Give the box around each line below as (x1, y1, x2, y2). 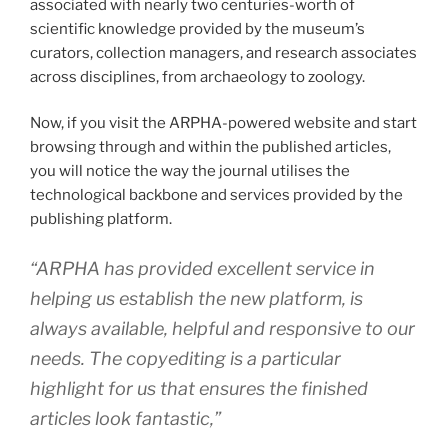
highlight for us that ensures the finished (30, 377, 368, 399)
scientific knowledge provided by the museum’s (30, 19, 365, 38)
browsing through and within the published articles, (30, 138, 391, 157)
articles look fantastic (30, 407, 210, 429)
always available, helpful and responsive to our (30, 317, 415, 339)
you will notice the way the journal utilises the (30, 162, 350, 181)
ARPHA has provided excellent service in (36, 257, 375, 279)
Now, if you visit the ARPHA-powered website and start (30, 114, 417, 133)
